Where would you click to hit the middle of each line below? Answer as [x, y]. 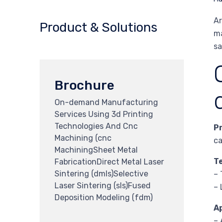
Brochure [84, 85]
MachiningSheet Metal [96, 150]
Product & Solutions [99, 28]
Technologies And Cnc [96, 126]
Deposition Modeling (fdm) [104, 197]
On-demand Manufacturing [106, 102]
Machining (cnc [83, 138]
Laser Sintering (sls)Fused [103, 185]
